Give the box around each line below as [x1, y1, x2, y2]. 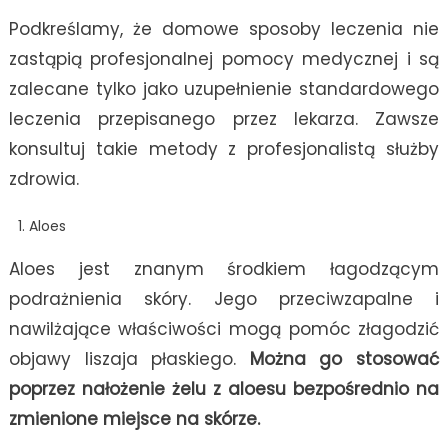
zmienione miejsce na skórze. [8, 407, 260, 432]
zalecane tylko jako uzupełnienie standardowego [8, 77, 440, 102]
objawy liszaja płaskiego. [8, 347, 250, 372]
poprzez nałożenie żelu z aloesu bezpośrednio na [8, 377, 440, 402]
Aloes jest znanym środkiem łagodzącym [8, 257, 440, 282]
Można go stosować [249, 347, 440, 372]
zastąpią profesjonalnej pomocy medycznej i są [8, 47, 440, 72]
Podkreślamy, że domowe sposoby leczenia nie [8, 17, 440, 42]
